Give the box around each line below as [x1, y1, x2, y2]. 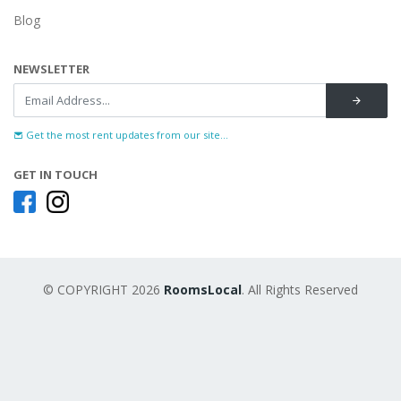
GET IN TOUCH [13, 166, 98, 183]
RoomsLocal [164, 280, 242, 298]
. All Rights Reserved [242, 280, 358, 298]
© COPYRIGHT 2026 [43, 280, 164, 298]
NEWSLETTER [13, 61, 90, 77]
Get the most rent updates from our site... [23, 128, 228, 141]
